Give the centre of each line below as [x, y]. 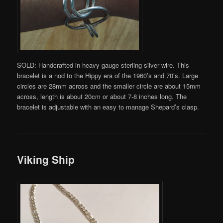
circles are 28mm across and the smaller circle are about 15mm [109, 86]
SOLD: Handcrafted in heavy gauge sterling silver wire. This [103, 65]
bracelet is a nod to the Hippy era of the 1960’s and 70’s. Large [108, 76]
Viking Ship [46, 159]
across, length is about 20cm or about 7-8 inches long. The [102, 97]
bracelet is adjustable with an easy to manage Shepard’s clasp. [108, 107]
